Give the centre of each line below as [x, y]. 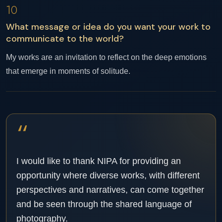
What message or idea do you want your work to [108, 27]
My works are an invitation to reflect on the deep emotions [106, 57]
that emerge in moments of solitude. [68, 71]
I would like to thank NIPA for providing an [99, 161]
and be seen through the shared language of [104, 204]
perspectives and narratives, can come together [110, 190]
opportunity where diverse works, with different [108, 175]
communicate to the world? [65, 39]
